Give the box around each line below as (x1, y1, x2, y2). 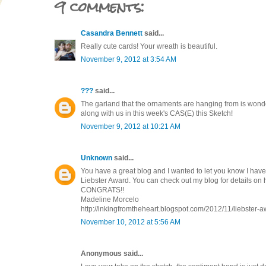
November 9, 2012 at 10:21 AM (81, 122, 180, 131)
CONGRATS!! (81, 185, 124, 194)
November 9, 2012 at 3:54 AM (81, 55, 176, 64)
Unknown (81, 153, 112, 162)
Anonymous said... (81, 249, 143, 258)
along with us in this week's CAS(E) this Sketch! (81, 109, 233, 118)
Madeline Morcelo (81, 195, 139, 204)
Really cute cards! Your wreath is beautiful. (81, 42, 217, 50)
